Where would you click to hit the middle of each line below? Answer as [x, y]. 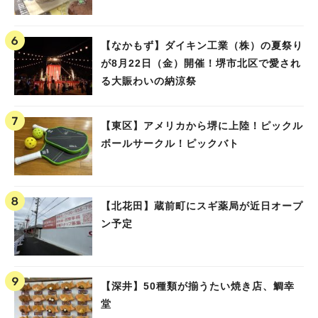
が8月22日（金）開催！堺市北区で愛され [201, 63]
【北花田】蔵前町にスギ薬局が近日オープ [202, 205]
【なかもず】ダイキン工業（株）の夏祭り [202, 45]
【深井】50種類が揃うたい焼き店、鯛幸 [198, 286]
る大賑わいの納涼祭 [149, 81]
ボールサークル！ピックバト [170, 143]
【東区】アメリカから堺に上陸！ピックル [202, 125]
